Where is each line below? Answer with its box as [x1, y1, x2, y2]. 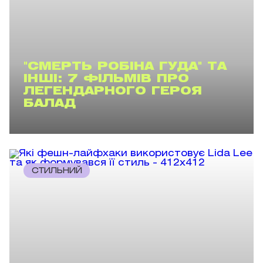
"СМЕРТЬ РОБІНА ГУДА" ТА [23, 62, 227, 72]
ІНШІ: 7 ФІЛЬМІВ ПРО [23, 74, 189, 84]
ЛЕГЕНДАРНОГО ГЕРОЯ [23, 86, 202, 96]
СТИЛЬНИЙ [31, 167, 82, 175]
